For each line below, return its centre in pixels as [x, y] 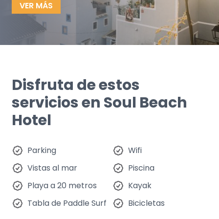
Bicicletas [146, 203]
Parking [42, 150]
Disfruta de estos [76, 85]
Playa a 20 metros [62, 186]
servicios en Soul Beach [99, 103]
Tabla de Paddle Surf [67, 203]
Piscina [141, 168]
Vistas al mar [52, 168]
